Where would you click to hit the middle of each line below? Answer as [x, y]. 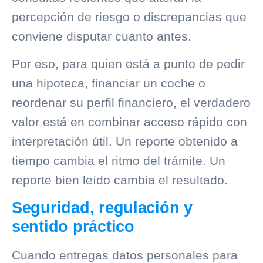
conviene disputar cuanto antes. [102, 36]
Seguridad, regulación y [102, 208]
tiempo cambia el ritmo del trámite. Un [119, 161]
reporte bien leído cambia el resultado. [120, 180]
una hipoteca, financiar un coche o [109, 83]
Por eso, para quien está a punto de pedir [128, 64]
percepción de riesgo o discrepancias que [129, 16]
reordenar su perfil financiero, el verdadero [131, 103]
